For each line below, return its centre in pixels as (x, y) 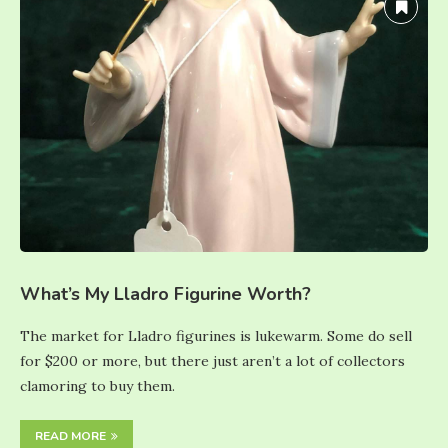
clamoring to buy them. (97, 385)
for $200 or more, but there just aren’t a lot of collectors (212, 360)
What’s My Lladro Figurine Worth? (165, 293)
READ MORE (70, 435)
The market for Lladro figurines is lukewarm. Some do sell (216, 335)
